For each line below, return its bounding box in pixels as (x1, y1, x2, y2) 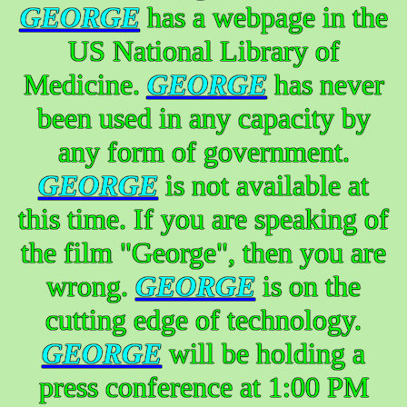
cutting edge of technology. (45, 303, 362, 336)
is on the (255, 269, 361, 303)
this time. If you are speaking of (18, 202, 389, 235)
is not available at (158, 168, 369, 202)
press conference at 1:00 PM (38, 370, 369, 403)
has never (266, 67, 384, 101)
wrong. (46, 269, 135, 303)
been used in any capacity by (36, 101, 371, 134)
